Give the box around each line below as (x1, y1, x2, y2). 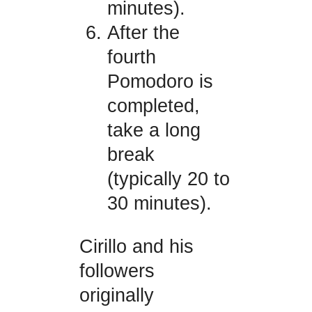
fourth (107, 47, 156, 68)
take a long (107, 120, 201, 141)
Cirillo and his (79, 236, 194, 258)
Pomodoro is (107, 71, 213, 93)
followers (79, 260, 155, 282)
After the (107, 22, 180, 44)
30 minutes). (107, 193, 212, 214)
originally (79, 285, 154, 306)
